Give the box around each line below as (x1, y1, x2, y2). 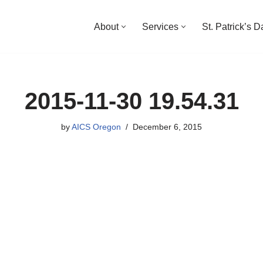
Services (142, 22, 178, 32)
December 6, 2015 (133, 122, 202, 131)
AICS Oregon (72, 122, 121, 131)
